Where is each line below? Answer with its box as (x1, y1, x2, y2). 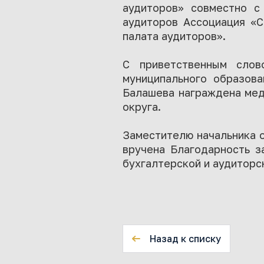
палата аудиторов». (123, 29, 226, 42)
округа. (123, 100, 161, 113)
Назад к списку (150, 233, 221, 245)
